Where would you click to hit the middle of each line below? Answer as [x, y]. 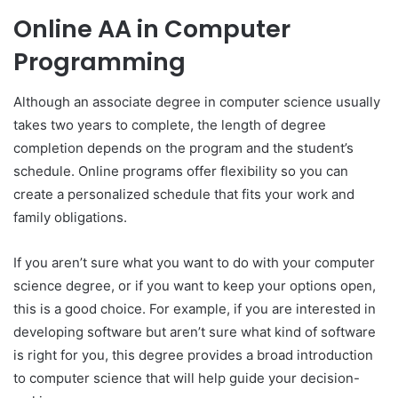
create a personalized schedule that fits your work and [184, 194]
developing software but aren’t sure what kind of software [195, 331]
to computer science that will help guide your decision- [187, 378]
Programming [99, 62]
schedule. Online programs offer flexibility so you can [181, 171]
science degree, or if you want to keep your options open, [195, 285]
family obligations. [70, 217]
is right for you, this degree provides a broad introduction [193, 354]
